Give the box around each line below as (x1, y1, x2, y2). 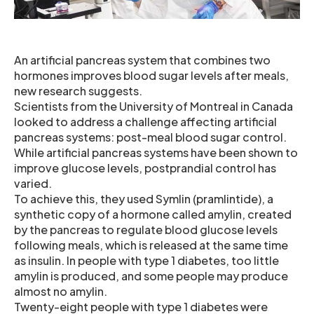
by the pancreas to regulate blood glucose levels (14, 221, 278, 237)
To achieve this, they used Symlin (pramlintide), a (14, 191, 273, 206)
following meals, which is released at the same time (14, 237, 288, 252)
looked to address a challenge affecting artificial (14, 114, 277, 129)
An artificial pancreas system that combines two (14, 52, 271, 67)
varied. (14, 175, 52, 191)
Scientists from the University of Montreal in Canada (14, 98, 293, 114)
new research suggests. (14, 83, 142, 98)
